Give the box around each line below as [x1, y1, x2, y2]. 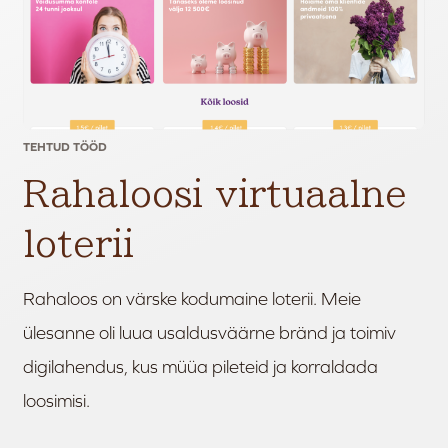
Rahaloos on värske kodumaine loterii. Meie [23, 289, 361, 310]
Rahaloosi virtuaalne [23, 176, 407, 212]
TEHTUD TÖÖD [23, 140, 107, 155]
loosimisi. [23, 391, 90, 412]
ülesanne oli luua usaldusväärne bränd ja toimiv [23, 323, 396, 344]
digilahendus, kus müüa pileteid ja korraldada [23, 357, 378, 378]
